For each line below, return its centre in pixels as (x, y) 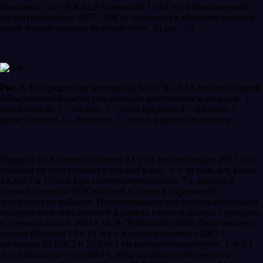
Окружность (226, 223)
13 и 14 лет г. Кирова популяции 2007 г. (146, 234)
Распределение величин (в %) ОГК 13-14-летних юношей (144, 88)
